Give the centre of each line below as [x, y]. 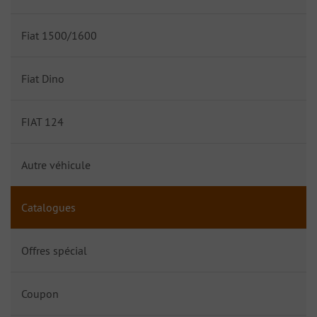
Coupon [40, 294]
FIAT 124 [42, 122]
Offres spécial [54, 250]
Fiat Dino [43, 79]
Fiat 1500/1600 [59, 35]
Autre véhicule [56, 165]
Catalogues [48, 207]
